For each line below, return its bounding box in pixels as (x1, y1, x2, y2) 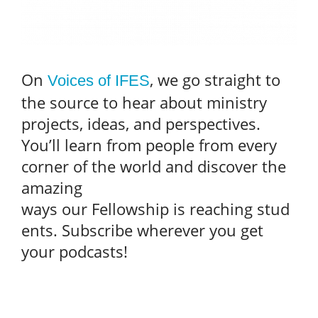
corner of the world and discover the (21, 155, 286, 177)
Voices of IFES (48, 71, 150, 89)
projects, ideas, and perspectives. (21, 112, 261, 134)
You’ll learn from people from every (21, 133, 277, 155)
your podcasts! (21, 240, 128, 262)
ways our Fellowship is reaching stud (21, 197, 290, 219)
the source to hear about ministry (21, 91, 267, 113)
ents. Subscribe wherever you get (21, 219, 263, 241)
